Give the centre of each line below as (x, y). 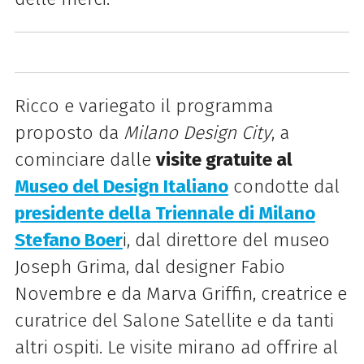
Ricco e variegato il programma (143, 106)
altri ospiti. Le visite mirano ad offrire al (176, 347)
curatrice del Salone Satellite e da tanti (174, 320)
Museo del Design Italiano (121, 186)
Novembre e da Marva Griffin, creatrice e (180, 293)
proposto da (69, 132)
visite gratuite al (224, 159)
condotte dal (284, 186)
